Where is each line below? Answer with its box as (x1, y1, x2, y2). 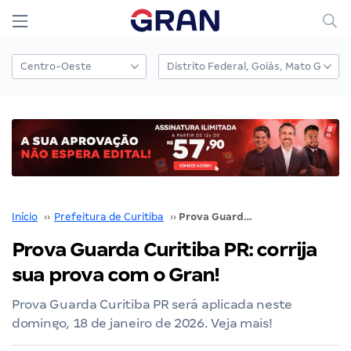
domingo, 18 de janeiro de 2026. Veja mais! (12, 315, 273, 331)
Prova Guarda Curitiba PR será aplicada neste (12, 296, 293, 312)
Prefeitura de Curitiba (54, 210, 164, 223)
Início (12, 210, 38, 223)
